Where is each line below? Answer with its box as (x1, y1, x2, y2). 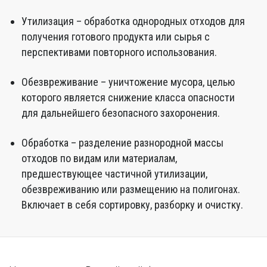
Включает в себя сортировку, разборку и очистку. (21, 198, 243, 211)
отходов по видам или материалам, (21, 152, 177, 164)
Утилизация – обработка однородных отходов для (21, 15, 245, 27)
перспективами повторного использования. (21, 46, 217, 58)
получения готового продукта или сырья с (21, 30, 210, 43)
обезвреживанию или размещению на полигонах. (21, 183, 240, 195)
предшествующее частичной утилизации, (21, 167, 207, 180)
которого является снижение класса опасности (21, 91, 235, 104)
